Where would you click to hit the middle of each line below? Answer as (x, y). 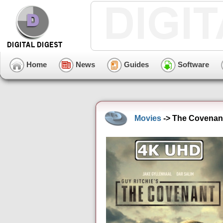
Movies (148, 118)
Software (192, 64)
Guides (135, 64)
